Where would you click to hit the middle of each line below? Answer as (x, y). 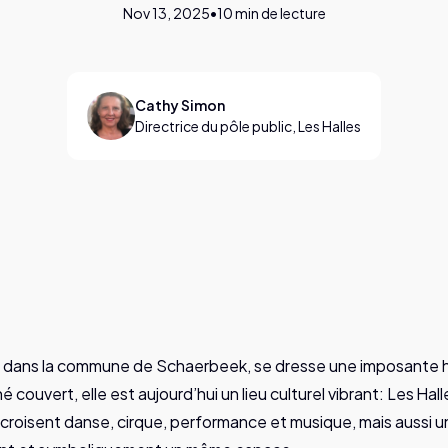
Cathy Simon (180, 105)
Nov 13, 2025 (166, 13)
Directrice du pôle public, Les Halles (248, 126)
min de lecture (279, 13)
